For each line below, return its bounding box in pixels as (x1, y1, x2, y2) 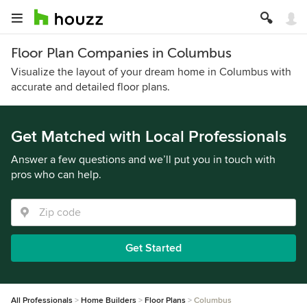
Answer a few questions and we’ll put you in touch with (11, 153, 275, 167)
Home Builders (81, 295, 136, 306)
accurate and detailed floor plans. (11, 80, 170, 94)
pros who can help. (11, 168, 101, 182)
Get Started (125, 241, 182, 255)
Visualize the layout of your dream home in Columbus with (11, 65, 291, 79)
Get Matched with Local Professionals (11, 127, 286, 147)
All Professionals (11, 295, 73, 306)
